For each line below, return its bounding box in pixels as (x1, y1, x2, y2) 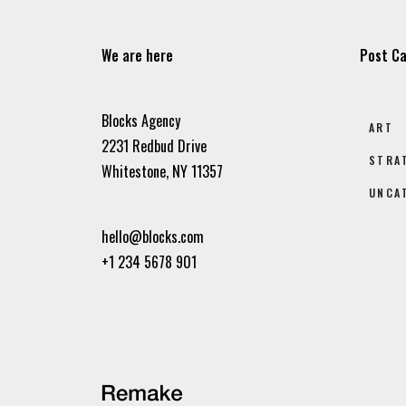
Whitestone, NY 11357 (101, 160, 223, 182)
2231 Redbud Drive (101, 135, 207, 157)
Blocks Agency (101, 110, 180, 131)
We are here (101, 44, 173, 66)
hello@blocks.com (101, 226, 204, 247)
